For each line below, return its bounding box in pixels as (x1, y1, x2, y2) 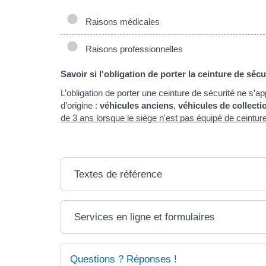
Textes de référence (74, 168, 163, 180)
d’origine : (61, 100, 100, 110)
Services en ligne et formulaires (74, 211, 216, 223)
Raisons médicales (81, 16, 160, 27)
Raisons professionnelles (81, 43, 183, 54)
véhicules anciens (100, 100, 173, 110)
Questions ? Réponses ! (70, 253, 177, 265)
